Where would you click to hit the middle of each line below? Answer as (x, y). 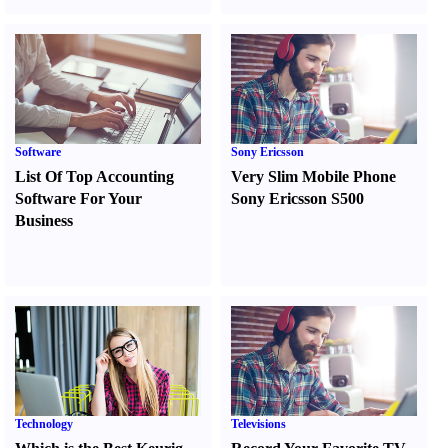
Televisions (259, 424)
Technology (44, 424)
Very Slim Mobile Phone (314, 176)
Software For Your (78, 198)
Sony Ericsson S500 (298, 198)
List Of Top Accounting (94, 176)
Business (44, 220)
